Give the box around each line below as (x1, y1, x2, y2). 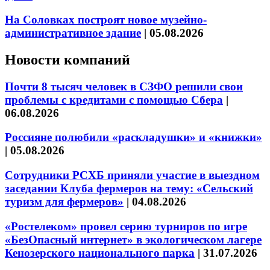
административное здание (5, 26, 141, 39)
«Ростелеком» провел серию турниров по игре (5, 219, 247, 233)
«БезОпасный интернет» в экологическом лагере (5, 233, 262, 246)
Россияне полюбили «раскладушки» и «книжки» (5, 131, 262, 144)
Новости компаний (5, 51, 130, 67)
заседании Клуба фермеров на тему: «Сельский (5, 182, 253, 195)
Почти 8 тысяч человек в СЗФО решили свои (5, 80, 243, 93)
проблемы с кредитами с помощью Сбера (5, 93, 223, 106)
